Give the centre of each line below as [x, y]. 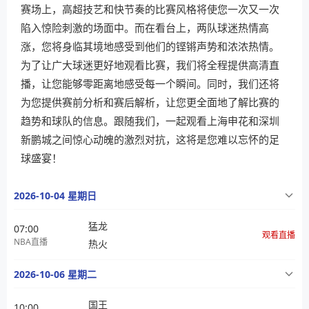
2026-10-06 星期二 [55, 274]
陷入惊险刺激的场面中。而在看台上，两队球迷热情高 [145, 28]
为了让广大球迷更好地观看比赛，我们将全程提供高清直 [150, 65]
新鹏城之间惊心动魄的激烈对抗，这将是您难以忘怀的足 [150, 139]
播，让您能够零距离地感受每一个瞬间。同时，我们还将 [150, 83]
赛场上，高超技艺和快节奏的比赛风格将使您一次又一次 [150, 9]
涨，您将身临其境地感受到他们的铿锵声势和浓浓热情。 [150, 46]
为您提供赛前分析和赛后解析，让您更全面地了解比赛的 [150, 102]
